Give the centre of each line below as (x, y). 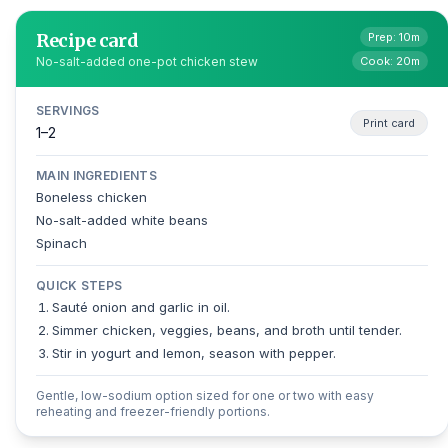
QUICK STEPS (79, 285)
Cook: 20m (390, 60)
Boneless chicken (91, 196)
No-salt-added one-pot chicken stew (147, 62)
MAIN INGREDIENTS (96, 175)
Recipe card (87, 41)
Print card (389, 122)
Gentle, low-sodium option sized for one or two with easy (205, 395)
